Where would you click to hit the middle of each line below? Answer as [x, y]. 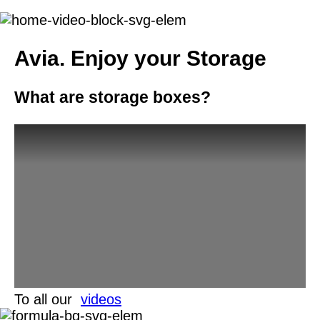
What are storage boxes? [112, 97]
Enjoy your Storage [166, 58]
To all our [47, 300]
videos [101, 300]
